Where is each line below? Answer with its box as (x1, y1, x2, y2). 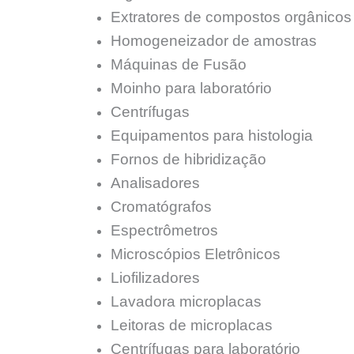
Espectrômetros (111, 222, 218, 239)
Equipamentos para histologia (111, 127, 313, 145)
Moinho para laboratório (111, 80, 272, 97)
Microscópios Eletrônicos (111, 246, 281, 263)
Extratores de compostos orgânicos (111, 9, 352, 26)
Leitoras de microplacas (111, 317, 273, 334)
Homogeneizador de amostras (111, 32, 317, 50)
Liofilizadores (111, 269, 200, 287)
